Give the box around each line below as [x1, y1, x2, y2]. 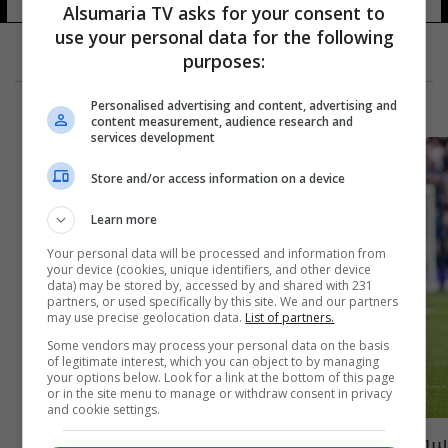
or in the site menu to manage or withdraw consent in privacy [47, 385, 393, 402]
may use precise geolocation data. [47, 309, 246, 326]
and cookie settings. [47, 401, 161, 418]
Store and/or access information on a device [91, 169, 346, 187]
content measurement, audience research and [91, 113, 354, 130]
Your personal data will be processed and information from [47, 245, 387, 262]
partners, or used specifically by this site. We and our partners [47, 293, 399, 310]
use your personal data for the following [54, 25, 394, 49]
